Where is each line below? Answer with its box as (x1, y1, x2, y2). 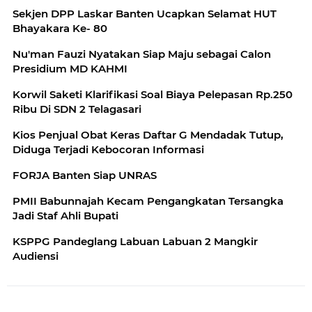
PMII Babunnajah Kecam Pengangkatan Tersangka (13, 194, 283, 208)
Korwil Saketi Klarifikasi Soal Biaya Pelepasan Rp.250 (13, 87, 292, 101)
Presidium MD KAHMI (13, 61, 127, 75)
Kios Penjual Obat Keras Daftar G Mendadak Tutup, (13, 127, 283, 141)
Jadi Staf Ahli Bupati (13, 208, 118, 222)
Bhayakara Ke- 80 (13, 21, 107, 35)
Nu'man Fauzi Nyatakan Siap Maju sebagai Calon (13, 47, 271, 61)
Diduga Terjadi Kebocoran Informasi (13, 142, 204, 156)
